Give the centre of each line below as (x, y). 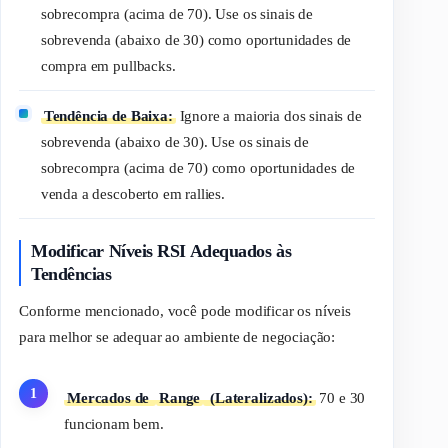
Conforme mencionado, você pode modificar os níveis (185, 311)
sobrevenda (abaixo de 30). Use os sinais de (174, 141)
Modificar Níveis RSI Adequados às (161, 250)
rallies (203, 193)
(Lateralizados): (259, 397)
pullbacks (142, 66)
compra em (77, 66)
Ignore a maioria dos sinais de (268, 115)
